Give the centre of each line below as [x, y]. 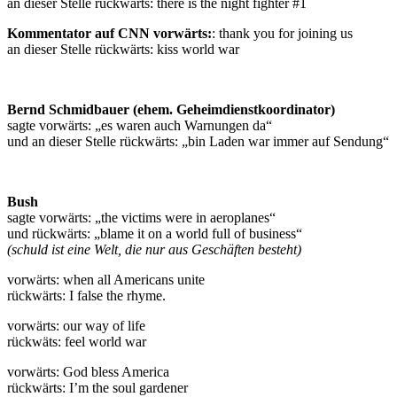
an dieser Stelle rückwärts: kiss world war [123, 49]
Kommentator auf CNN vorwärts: [109, 33]
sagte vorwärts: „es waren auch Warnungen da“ [140, 125]
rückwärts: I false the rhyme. [86, 295]
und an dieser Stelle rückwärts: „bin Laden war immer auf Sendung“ [198, 141]
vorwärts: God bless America [88, 371]
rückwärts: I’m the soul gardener [97, 387]
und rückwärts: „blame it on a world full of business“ [155, 233]
